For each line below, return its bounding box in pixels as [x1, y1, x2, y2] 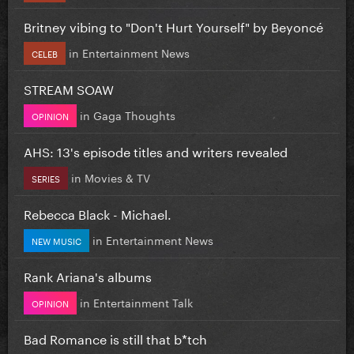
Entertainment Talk [93, 292, 193, 311]
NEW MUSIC [32, 232, 81, 247]
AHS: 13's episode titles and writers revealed [24, 140, 288, 160]
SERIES [32, 170, 60, 185]
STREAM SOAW [24, 77, 114, 98]
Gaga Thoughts [93, 105, 175, 123]
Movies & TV [85, 168, 150, 186]
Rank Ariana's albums [24, 265, 152, 285]
